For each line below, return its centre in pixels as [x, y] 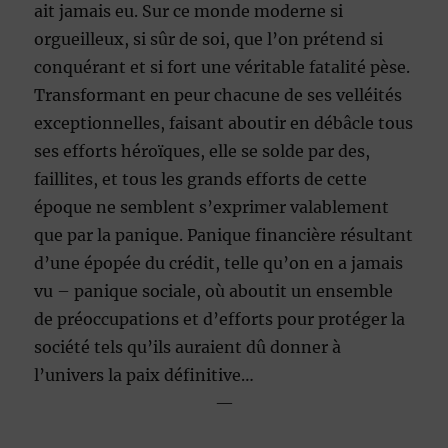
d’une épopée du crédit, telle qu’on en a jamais [219, 263]
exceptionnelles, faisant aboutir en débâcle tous [224, 123]
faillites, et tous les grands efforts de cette [201, 179]
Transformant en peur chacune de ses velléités [218, 95]
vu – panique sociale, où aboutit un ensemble [214, 291]
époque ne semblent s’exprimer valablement [212, 207]
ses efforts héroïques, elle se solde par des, [202, 151]
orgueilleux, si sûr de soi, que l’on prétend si [209, 39]
